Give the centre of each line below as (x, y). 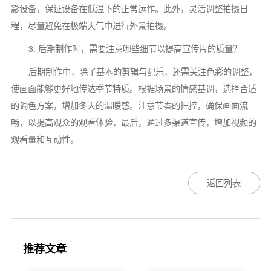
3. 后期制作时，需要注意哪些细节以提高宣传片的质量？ (135, 48)
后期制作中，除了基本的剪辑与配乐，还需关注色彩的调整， (142, 71)
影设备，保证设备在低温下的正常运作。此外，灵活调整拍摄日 (129, 8)
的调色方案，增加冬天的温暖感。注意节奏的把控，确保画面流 (129, 105)
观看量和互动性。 (44, 139)
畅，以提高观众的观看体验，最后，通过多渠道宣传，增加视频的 (133, 122)
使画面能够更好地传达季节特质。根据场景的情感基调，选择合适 (133, 88)
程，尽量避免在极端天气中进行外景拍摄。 (91, 25)
